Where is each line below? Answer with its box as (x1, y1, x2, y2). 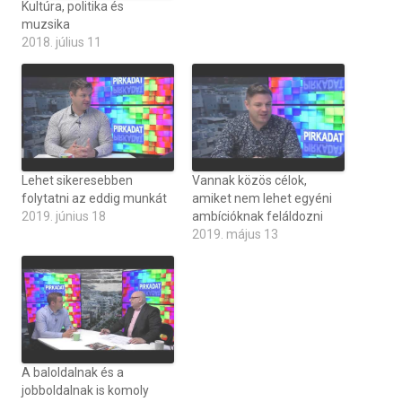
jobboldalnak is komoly (22, 383, 149, 398)
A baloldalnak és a (22, 365, 124, 380)
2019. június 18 (22, 209, 106, 223)
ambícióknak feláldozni (192, 209, 323, 223)
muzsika (22, 17, 70, 31)
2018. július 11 (22, 35, 101, 49)
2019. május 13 (192, 227, 278, 241)
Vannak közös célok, (192, 173, 307, 188)
